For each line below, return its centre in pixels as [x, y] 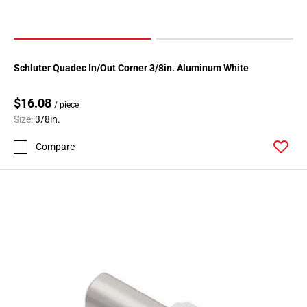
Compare [55, 147]
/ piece [66, 105]
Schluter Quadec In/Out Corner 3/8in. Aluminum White [213, 68]
